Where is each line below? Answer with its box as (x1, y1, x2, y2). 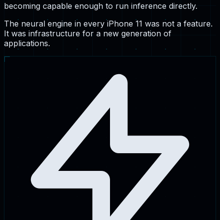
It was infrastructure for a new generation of (4, 28, 171, 38)
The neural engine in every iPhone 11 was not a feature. (4, 18, 213, 28)
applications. (4, 38, 50, 48)
